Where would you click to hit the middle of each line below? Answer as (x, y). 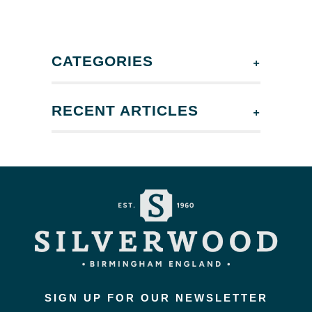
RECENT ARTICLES (125, 110)
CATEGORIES (102, 61)
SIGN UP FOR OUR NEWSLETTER (156, 297)
